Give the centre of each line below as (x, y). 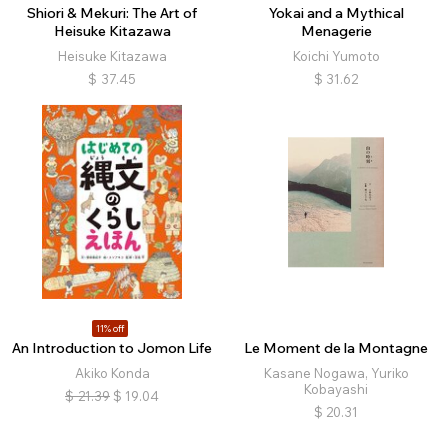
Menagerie (336, 31)
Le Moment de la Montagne (336, 348)
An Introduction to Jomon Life (112, 348)
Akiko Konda (112, 373)
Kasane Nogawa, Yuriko (336, 373)
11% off (109, 329)
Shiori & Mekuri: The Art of (112, 13)
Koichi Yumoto (336, 56)
